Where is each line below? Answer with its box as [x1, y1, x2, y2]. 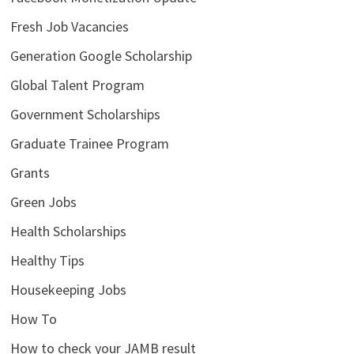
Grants [9, 163, 50, 182]
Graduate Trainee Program [9, 134, 169, 153]
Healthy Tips [9, 250, 85, 269]
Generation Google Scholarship [9, 46, 192, 65]
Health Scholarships [9, 221, 126, 240]
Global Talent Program [9, 75, 145, 94]
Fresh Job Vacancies [9, 17, 129, 36]
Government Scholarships [9, 104, 160, 123]
